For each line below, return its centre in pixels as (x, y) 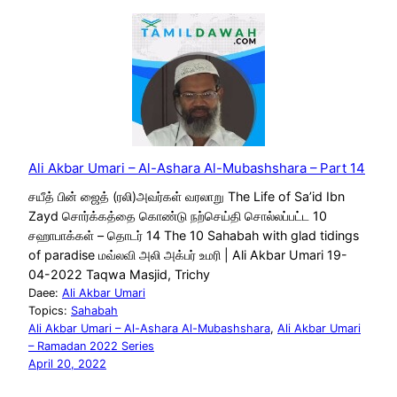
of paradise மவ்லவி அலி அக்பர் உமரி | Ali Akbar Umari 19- (188, 254)
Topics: (50, 310)
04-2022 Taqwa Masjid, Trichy (119, 274)
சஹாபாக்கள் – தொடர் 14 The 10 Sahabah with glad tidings (194, 235)
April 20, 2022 (67, 363)
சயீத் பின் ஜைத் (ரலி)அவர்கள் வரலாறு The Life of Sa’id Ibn (187, 196)
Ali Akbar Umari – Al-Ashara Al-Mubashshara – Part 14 (197, 168)
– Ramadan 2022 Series (91, 346)
